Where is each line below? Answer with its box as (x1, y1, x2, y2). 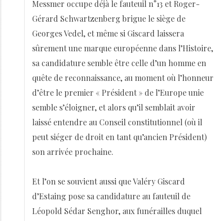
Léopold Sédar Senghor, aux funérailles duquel (32, 206, 202, 216)
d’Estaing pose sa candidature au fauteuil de (32, 191, 190, 201)
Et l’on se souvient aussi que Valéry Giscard (32, 176, 185, 186)
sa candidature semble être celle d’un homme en (32, 58, 206, 68)
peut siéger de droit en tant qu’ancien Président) (32, 132, 207, 142)
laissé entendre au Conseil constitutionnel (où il (32, 117, 202, 127)
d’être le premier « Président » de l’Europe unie (32, 87, 204, 98)
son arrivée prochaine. (32, 147, 113, 157)
